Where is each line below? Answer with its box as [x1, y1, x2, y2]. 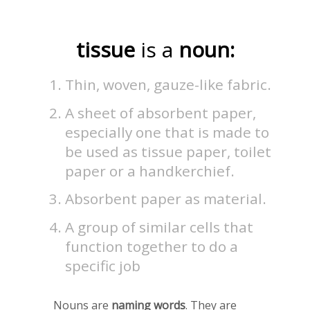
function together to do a [65, 236, 239, 256]
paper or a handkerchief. [65, 161, 235, 181]
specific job [65, 255, 141, 275]
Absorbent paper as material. [65, 189, 267, 209]
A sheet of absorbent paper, [65, 102, 257, 122]
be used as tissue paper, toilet [65, 141, 272, 161]
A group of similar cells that [65, 217, 254, 237]
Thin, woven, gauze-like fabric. [65, 75, 272, 95]
